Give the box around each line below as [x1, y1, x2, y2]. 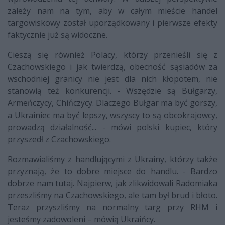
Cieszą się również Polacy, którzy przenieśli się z [8, 49, 217, 61]
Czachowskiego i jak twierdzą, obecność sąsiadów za [8, 61, 217, 73]
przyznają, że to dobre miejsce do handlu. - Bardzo [8, 166, 217, 177]
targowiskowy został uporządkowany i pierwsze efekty [8, 17, 217, 29]
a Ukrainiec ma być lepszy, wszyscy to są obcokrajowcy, [8, 109, 217, 121]
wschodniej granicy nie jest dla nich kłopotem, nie [8, 73, 217, 85]
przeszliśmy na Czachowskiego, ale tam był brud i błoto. [8, 190, 217, 201]
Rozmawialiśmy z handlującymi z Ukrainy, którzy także [8, 154, 217, 165]
